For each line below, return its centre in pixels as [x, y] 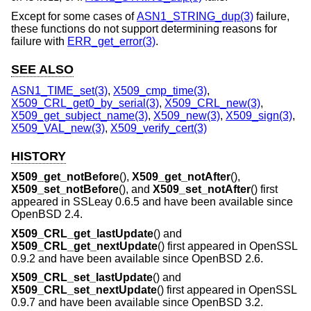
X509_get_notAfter [181, 177]
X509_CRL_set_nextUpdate [84, 290]
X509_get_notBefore [65, 177]
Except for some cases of [74, 16]
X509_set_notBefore [65, 190]
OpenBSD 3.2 [226, 303]
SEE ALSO [42, 69]
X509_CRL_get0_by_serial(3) [85, 103]
